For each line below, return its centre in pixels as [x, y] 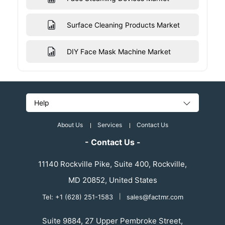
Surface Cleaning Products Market [123, 25]
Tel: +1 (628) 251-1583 [78, 197]
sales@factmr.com [155, 197]
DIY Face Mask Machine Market [119, 52]
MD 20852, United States [113, 180]
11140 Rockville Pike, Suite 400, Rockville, [113, 164]
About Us [70, 125]
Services [109, 125]
